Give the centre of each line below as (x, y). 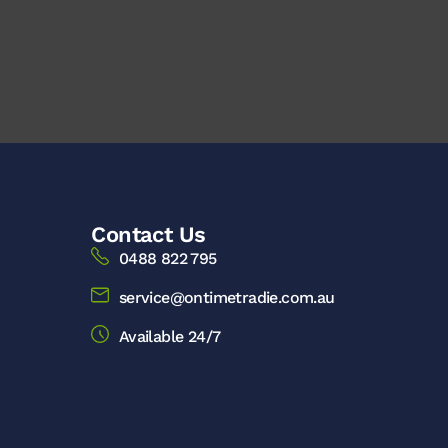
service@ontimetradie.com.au (226, 297)
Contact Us (148, 234)
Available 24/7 (169, 336)
